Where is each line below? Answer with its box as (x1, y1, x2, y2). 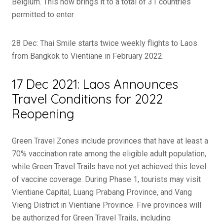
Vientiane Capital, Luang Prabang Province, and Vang (12, 187, 192, 197)
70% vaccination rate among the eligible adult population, (12, 149, 206, 158)
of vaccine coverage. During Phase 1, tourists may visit (12, 175, 201, 184)
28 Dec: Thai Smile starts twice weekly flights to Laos (12, 38, 197, 48)
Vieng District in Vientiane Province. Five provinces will (12, 200, 201, 210)
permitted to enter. (12, 10, 75, 19)
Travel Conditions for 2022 (12, 91, 163, 107)
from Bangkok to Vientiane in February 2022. (12, 51, 164, 61)
